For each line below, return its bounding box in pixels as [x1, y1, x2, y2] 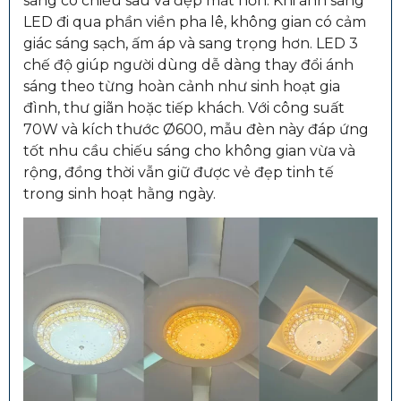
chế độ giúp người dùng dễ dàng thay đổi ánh [23, 55, 354, 73]
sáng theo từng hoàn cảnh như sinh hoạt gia [23, 77, 340, 95]
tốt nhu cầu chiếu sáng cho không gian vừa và [23, 141, 355, 159]
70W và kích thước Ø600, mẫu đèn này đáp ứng [23, 120, 369, 138]
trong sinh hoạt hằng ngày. [23, 184, 216, 202]
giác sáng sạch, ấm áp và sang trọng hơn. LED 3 [23, 34, 358, 52]
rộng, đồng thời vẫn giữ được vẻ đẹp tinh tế [23, 163, 334, 181]
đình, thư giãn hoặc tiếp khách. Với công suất [23, 98, 345, 116]
